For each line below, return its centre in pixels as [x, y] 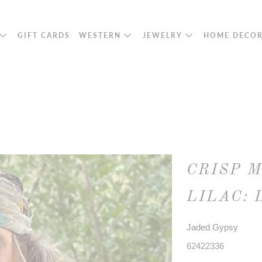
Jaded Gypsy [212, 227]
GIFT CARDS [44, 35]
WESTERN [102, 35]
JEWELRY [164, 35]
